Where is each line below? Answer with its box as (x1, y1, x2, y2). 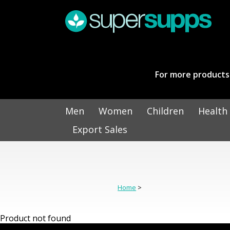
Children (147, 104, 184, 117)
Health (198, 104, 227, 117)
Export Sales (72, 123, 127, 136)
